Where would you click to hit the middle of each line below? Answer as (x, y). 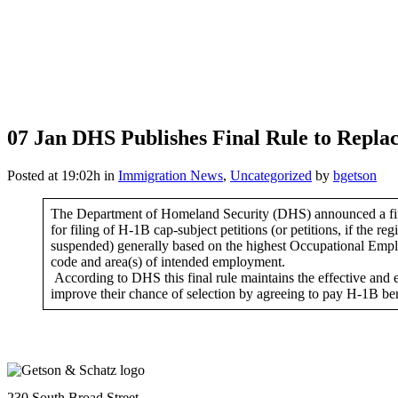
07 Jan (37, 137)
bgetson (355, 175)
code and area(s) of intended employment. (168, 261)
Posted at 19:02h (54, 175)
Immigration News (171, 175)
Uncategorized (271, 175)
